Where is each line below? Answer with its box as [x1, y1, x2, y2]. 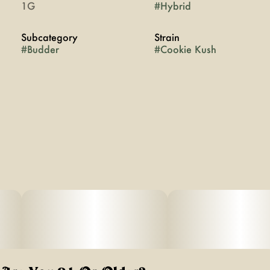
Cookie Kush [160, 43, 216, 55]
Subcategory [20, 31, 78, 43]
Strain [154, 31, 180, 43]
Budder [27, 43, 59, 55]
